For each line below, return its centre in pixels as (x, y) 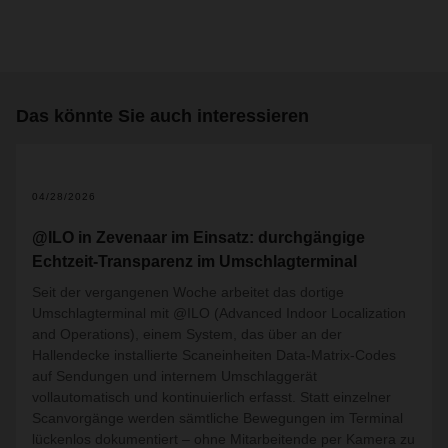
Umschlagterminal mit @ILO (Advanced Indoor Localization (219, 313)
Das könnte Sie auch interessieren (162, 116)
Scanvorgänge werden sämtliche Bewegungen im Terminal (217, 418)
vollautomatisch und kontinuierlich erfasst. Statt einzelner (211, 397)
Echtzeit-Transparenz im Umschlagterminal (194, 261)
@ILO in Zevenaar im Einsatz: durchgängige (198, 237)
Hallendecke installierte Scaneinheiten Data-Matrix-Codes (214, 355)
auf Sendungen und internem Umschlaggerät (174, 376)
